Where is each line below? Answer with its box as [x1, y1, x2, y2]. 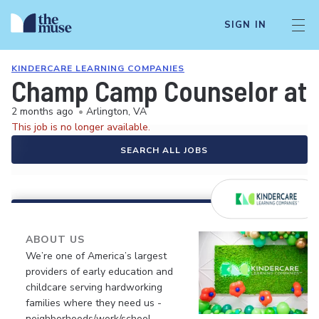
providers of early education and [26, 265, 173, 278]
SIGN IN [224, 19, 266, 31]
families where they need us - [26, 296, 162, 310]
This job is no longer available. [11, 120, 150, 134]
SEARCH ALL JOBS [120, 145, 208, 156]
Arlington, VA [86, 105, 147, 118]
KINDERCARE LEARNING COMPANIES [11, 63, 184, 74]
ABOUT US [26, 233, 85, 246]
